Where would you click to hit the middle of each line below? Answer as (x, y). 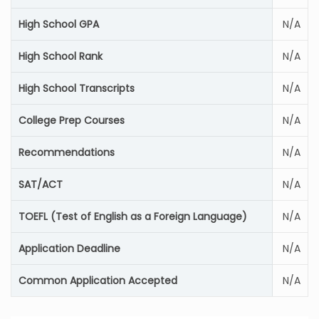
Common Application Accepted (98, 281)
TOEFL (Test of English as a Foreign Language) (133, 216)
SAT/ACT (41, 184)
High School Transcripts (77, 88)
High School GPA (59, 24)
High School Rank (61, 56)
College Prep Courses (72, 120)
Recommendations (67, 152)
